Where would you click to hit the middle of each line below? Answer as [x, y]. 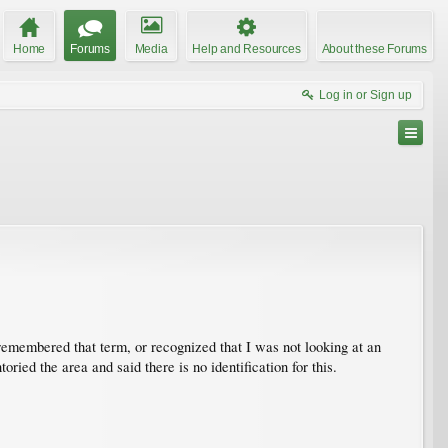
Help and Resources [246, 48]
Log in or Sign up [365, 94]
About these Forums [374, 48]
